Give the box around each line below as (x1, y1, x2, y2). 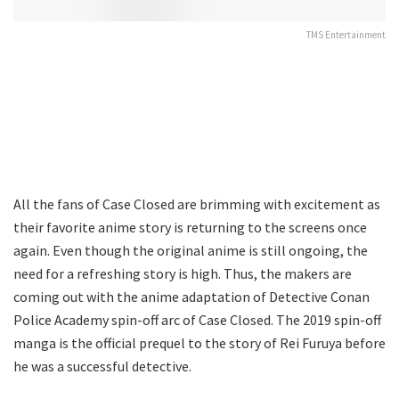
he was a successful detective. (13, 356, 191, 375)
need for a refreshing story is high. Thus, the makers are (13, 264, 352, 282)
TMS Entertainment (306, 28, 386, 41)
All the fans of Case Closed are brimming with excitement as (13, 194, 380, 213)
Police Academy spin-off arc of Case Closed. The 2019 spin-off (13, 310, 381, 329)
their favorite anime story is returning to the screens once (13, 217, 367, 236)
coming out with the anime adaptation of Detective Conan (13, 287, 370, 305)
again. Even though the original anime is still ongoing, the (13, 240, 368, 259)
